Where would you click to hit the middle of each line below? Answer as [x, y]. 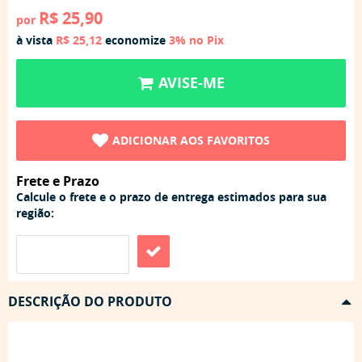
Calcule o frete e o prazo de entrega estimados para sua [171, 197]
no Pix [206, 40]
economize [135, 40]
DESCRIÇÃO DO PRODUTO [90, 302]
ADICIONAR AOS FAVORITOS [191, 141]
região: [35, 213]
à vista [36, 40]
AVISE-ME [191, 83]
